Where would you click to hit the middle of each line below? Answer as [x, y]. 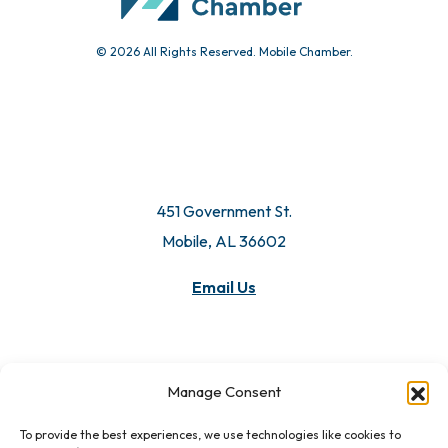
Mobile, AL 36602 [224, 241]
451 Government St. [224, 211]
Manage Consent [224, 391]
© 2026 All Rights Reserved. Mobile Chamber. [224, 52]
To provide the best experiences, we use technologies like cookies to [210, 434]
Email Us [224, 287]
